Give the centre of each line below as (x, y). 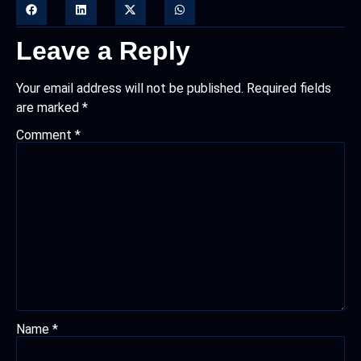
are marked (49, 107)
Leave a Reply (103, 50)
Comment (46, 135)
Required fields (289, 88)
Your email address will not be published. (130, 88)
